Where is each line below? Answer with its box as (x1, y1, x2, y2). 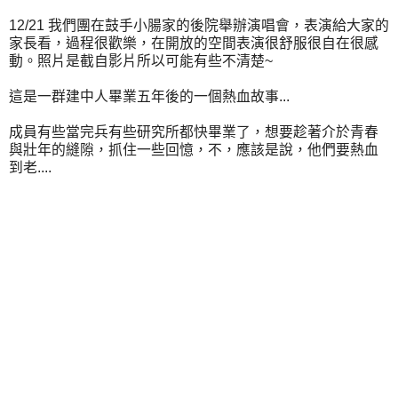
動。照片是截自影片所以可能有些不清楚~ (9, 52, 273, 68)
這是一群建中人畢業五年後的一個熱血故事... (9, 88, 290, 104)
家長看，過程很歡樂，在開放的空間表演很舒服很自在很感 (9, 35, 378, 51)
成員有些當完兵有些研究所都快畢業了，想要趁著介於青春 (9, 123, 378, 139)
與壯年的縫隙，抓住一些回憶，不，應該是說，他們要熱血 (9, 141, 378, 157)
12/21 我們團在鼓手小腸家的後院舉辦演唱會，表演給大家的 (9, 17, 389, 33)
